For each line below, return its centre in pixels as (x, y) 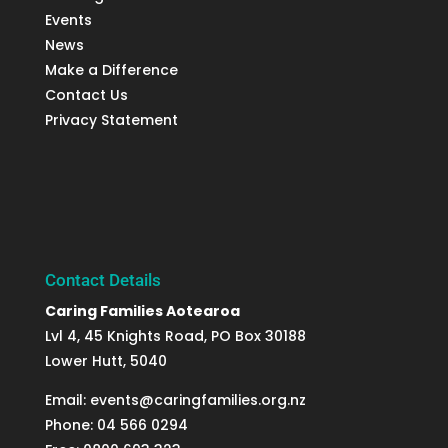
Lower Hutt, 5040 (105, 361)
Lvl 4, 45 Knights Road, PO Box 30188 (175, 336)
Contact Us (86, 95)
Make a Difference (111, 70)
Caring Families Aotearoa (142, 311)
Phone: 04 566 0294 (116, 425)
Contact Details (102, 280)
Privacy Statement (111, 120)
